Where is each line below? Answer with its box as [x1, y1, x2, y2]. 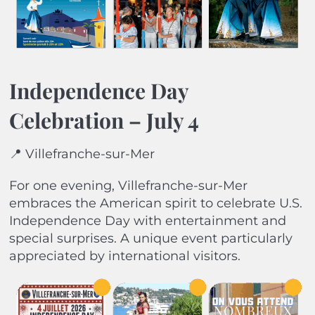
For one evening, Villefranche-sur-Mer [8, 178, 247, 194]
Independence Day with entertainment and [8, 213, 286, 229]
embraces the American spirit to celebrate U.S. [8, 195, 302, 212]
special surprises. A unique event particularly [8, 231, 292, 247]
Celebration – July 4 [8, 106, 199, 135]
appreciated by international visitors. [8, 248, 240, 264]
